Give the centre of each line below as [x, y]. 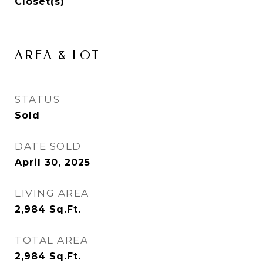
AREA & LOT [58, 55]
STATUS [37, 99]
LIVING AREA [52, 193]
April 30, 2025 [53, 162]
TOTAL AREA [51, 240]
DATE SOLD [48, 146]
